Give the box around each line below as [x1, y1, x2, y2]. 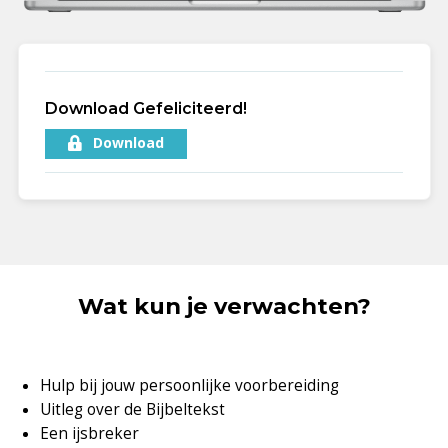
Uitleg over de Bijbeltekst [40, 399, 226, 421]
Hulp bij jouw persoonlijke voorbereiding [40, 375, 340, 397]
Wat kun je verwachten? [77, 292, 371, 321]
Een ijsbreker [40, 423, 140, 445]
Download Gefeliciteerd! [44, 98, 247, 118]
